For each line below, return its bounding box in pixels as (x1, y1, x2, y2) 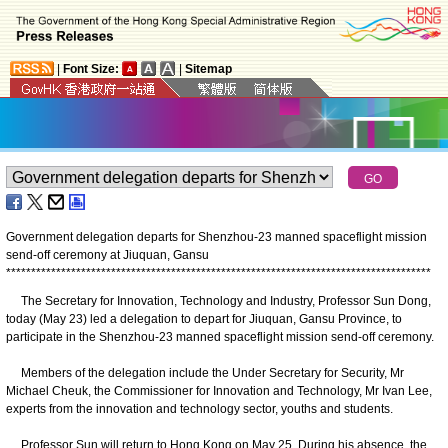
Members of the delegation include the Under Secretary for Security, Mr (6, 365, 404, 380)
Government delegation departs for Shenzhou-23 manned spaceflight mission (6, 229, 427, 244)
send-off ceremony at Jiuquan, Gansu (6, 247, 209, 262)
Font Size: (63, 61, 119, 76)
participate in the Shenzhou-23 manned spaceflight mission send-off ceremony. (6, 329, 434, 344)
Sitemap (185, 61, 232, 76)
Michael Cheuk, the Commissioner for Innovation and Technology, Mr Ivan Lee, (6, 383, 432, 398)
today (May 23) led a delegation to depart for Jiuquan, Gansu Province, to (6, 311, 402, 326)
